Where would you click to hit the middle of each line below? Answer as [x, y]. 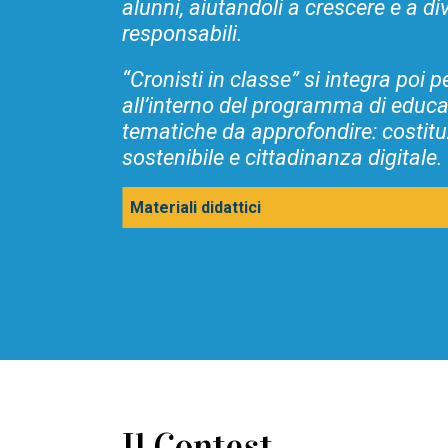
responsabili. [182, 33]
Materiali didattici [195, 207]
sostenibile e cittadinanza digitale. [282, 157]
